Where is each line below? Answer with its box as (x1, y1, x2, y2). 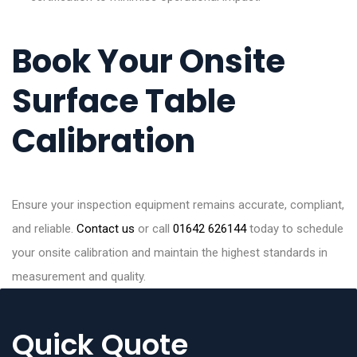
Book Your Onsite (12, 38, 285, 84)
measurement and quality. (12, 269, 146, 284)
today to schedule (246, 221, 343, 236)
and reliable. (12, 221, 76, 236)
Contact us (76, 221, 135, 236)
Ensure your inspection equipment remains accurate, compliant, (12, 197, 344, 212)
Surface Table (12, 78, 236, 124)
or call (135, 221, 173, 236)
